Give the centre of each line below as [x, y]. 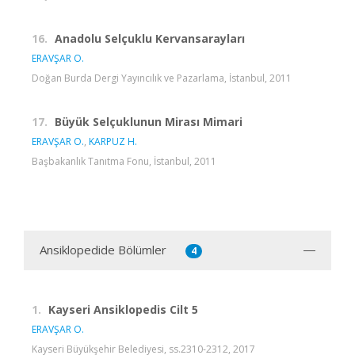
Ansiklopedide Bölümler [103, 249]
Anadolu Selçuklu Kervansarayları [150, 38]
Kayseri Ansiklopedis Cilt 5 [123, 309]
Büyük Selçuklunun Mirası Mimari [149, 121]
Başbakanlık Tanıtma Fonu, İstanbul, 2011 [124, 161]
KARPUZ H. [113, 141]
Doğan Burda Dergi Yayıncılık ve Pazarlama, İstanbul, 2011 [162, 78]
